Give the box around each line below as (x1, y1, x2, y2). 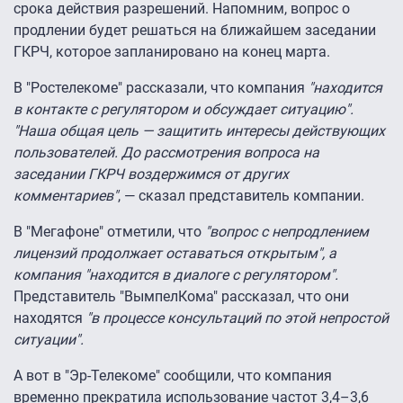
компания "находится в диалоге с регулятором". (13, 266, 338, 284)
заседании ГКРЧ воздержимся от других (13, 166, 289, 184)
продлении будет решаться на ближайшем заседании (13, 22, 376, 40)
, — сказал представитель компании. (118, 187, 364, 205)
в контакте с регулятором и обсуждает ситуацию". (13, 101, 354, 119)
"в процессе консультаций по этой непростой (86, 309, 389, 327)
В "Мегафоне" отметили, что (13, 223, 205, 241)
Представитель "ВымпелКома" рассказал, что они (13, 288, 349, 306)
